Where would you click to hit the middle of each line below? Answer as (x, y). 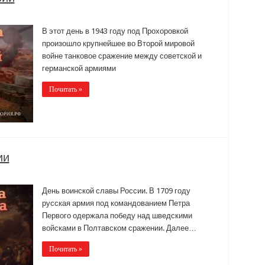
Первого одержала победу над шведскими (117, 215)
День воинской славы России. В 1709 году (116, 190)
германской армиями (79, 68)
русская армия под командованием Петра (116, 203)
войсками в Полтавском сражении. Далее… (119, 228)
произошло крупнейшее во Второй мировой (118, 43)
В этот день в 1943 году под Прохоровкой (115, 31)
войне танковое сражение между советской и (122, 56)
